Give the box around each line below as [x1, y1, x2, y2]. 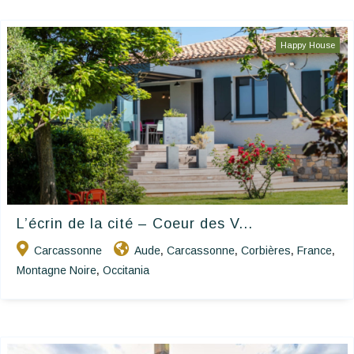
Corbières [241, 244, 291, 258]
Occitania [103, 264, 149, 277]
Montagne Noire [17, 264, 96, 277]
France [297, 244, 332, 258]
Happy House [281, 40, 335, 51]
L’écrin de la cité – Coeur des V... [17, 216, 253, 232]
